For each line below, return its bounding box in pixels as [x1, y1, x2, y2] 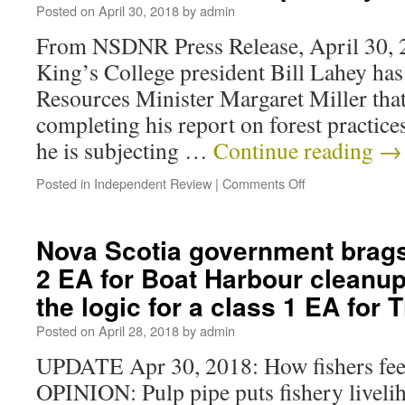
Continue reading [213, 135, 379, 165]
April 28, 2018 [99, 321, 179, 340]
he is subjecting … [36, 135, 213, 165]
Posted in [36, 174, 90, 193]
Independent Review [94, 174, 212, 193]
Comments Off [222, 174, 306, 193]
